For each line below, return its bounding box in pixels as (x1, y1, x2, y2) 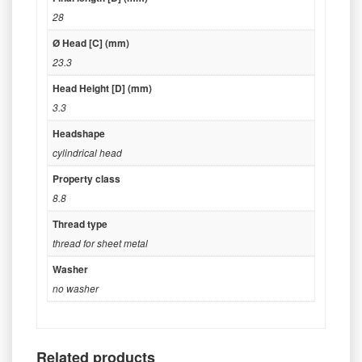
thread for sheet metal (53, 236, 148, 250)
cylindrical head (53, 145, 122, 160)
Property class (53, 171, 120, 187)
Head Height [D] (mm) (53, 81, 152, 96)
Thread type (53, 217, 107, 232)
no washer (53, 281, 99, 296)
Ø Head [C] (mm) (53, 36, 129, 51)
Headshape (53, 126, 105, 141)
